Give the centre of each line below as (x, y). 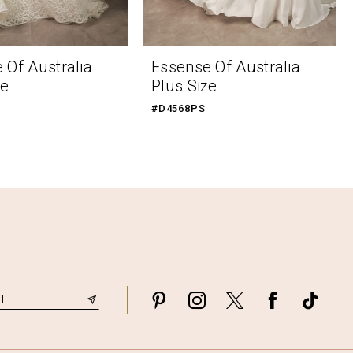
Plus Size (184, 86)
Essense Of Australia (226, 67)
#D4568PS (178, 109)
